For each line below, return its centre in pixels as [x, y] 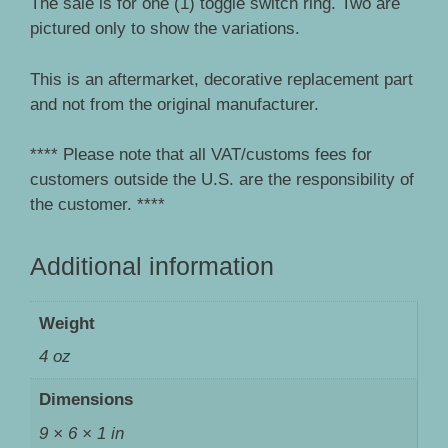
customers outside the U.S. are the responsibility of [222, 180]
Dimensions [85, 400]
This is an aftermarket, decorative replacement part [221, 79]
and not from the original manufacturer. [174, 104]
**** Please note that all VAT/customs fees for [201, 155]
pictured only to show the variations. [165, 29]
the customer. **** [97, 205]
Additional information [152, 266]
